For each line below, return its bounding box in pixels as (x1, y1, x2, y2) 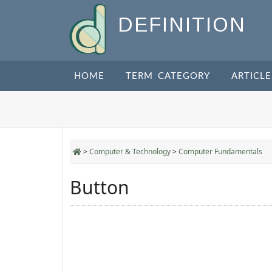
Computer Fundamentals (178, 146, 262, 157)
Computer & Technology (89, 146, 171, 157)
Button (70, 175, 129, 200)
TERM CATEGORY (126, 72, 210, 81)
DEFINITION (118, 13, 246, 36)
